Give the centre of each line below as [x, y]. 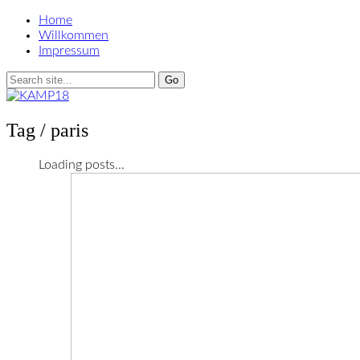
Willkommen [74, 35]
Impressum [69, 51]
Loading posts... [82, 164]
